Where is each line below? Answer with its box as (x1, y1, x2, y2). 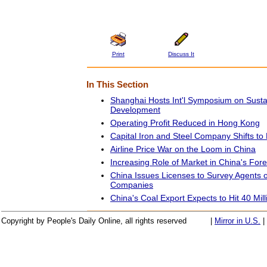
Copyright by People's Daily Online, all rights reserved (1, 216, 187, 225)
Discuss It (168, 50, 194, 57)
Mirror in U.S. (215, 216, 260, 225)
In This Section (86, 79, 148, 89)
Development (110, 104, 160, 114)
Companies (110, 179, 153, 190)
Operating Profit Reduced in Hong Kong (110, 117, 260, 128)
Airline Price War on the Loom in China (110, 144, 256, 154)
